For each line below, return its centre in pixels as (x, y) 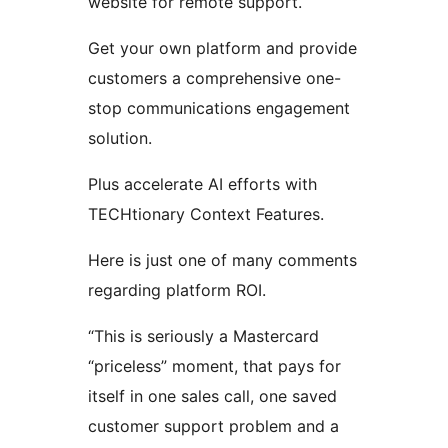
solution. (120, 138)
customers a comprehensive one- (214, 78)
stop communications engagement (219, 108)
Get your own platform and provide (222, 48)
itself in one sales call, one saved (212, 396)
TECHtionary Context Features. (206, 214)
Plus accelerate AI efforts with (202, 184)
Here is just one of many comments (222, 260)
